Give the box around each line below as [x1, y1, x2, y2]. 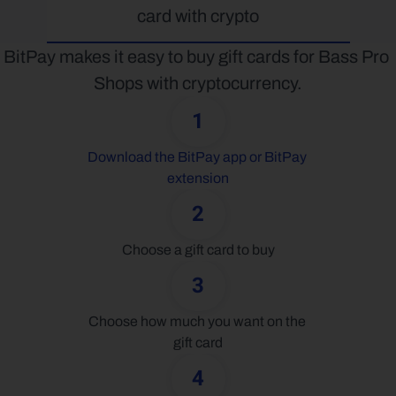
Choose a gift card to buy [121, 242, 275, 257]
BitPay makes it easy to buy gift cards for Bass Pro [4, 47, 389, 66]
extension [167, 171, 229, 186]
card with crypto [137, 6, 259, 26]
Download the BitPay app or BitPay [88, 149, 307, 164]
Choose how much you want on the [88, 314, 306, 329]
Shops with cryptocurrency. [94, 73, 302, 93]
